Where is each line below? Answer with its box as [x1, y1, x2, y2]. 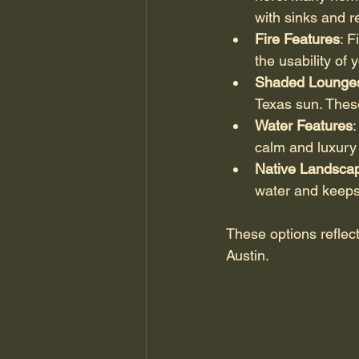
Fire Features [255, 30, 340, 47]
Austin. [226, 247, 269, 264]
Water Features [255, 117, 353, 134]
